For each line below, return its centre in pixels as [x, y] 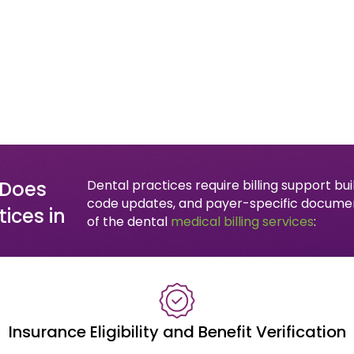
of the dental [129, 221]
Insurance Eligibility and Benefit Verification [177, 331]
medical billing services [242, 221]
